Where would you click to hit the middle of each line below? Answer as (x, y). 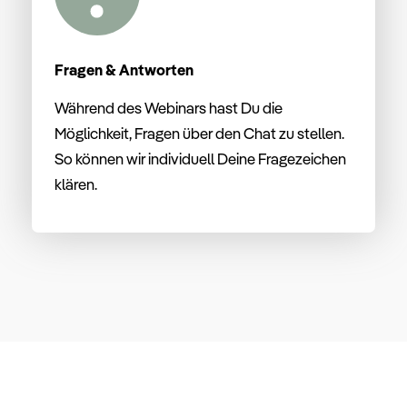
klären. (76, 184)
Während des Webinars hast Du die (169, 107)
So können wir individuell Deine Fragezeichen (200, 158)
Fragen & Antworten (124, 69)
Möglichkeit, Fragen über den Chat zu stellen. (199, 133)
